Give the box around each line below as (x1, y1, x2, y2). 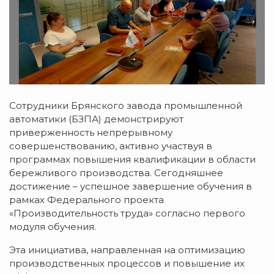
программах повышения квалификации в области (9, 153, 256, 165)
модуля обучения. (9, 220, 96, 232)
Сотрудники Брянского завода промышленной (9, 99, 242, 111)
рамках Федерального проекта (9, 193, 164, 206)
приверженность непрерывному (9, 126, 172, 138)
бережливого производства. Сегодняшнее (9, 166, 223, 179)
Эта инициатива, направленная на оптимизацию (9, 243, 245, 256)
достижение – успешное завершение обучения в (9, 180, 252, 192)
